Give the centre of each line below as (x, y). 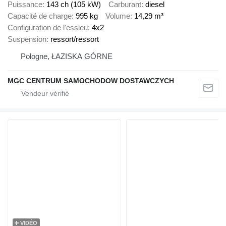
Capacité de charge (40, 16)
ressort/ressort (75, 39)
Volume (118, 16)
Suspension (27, 39)
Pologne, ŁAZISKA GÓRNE (67, 56)
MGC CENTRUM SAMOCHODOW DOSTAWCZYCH (91, 81)
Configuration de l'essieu (48, 28)
